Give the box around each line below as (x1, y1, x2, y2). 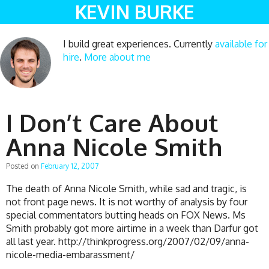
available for (215, 38, 267, 50)
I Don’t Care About (6, 107, 219, 138)
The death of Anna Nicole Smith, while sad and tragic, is (6, 182, 247, 195)
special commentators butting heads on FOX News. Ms (6, 208, 246, 221)
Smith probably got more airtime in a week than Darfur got (6, 222, 258, 234)
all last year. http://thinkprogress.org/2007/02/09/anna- (6, 235, 249, 247)
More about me (84, 51, 151, 63)
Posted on (6, 161, 41, 171)
